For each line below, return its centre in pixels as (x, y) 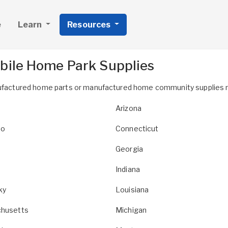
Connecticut (137, 129)
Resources (90, 24)
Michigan (131, 210)
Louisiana (132, 190)
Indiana (128, 169)
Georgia (129, 149)
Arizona (129, 108)
